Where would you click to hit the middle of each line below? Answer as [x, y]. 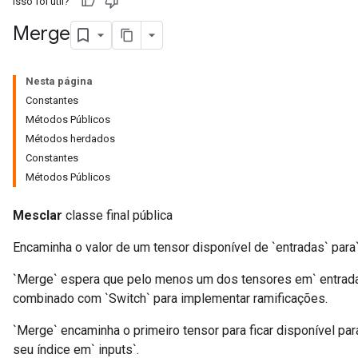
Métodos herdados [70, 139]
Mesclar [38, 215]
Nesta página [59, 81]
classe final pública [117, 215]
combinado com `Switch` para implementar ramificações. [170, 298]
